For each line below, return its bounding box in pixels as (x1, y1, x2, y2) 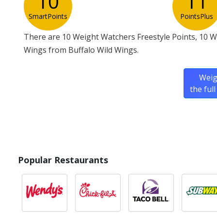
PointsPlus (180, 12, 214, 21)
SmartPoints (29, 12, 67, 21)
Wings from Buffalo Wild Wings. (24, 45, 139, 56)
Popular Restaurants (18, 154, 108, 166)
